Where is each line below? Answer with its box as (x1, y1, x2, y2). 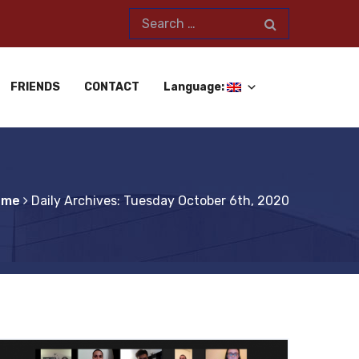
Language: (163, 80, 227, 94)
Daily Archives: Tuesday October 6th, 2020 (31, 193, 289, 208)
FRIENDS (10, 80, 60, 94)
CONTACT (84, 80, 139, 94)
